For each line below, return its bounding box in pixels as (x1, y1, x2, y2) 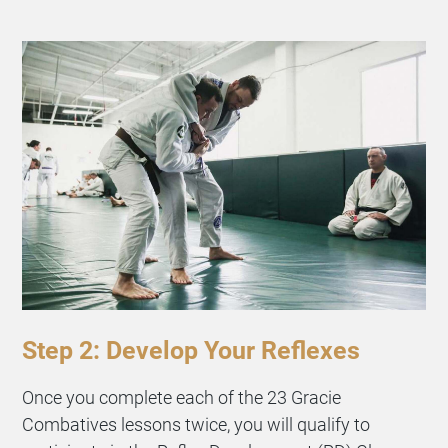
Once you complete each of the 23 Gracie (22, 386, 342, 408)
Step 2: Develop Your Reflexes (22, 335, 361, 365)
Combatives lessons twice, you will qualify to (22, 413, 371, 435)
